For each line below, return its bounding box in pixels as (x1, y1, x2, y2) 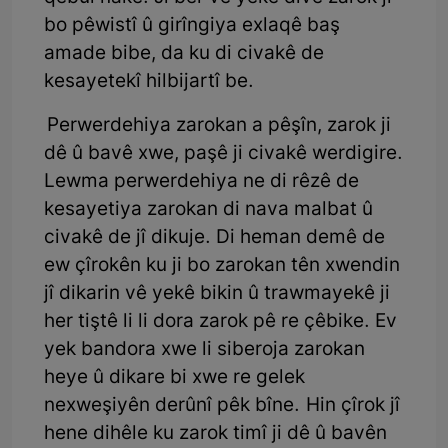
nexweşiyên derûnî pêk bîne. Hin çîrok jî (44, 393, 400, 419)
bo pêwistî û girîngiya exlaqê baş (44, 13, 340, 39)
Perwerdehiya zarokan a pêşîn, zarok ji (44, 113, 391, 139)
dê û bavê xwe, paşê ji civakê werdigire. (44, 141, 403, 167)
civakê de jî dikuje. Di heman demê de (44, 225, 385, 251)
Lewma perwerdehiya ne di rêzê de (44, 169, 359, 195)
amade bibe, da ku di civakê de (44, 41, 324, 67)
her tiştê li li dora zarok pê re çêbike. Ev (44, 309, 397, 335)
